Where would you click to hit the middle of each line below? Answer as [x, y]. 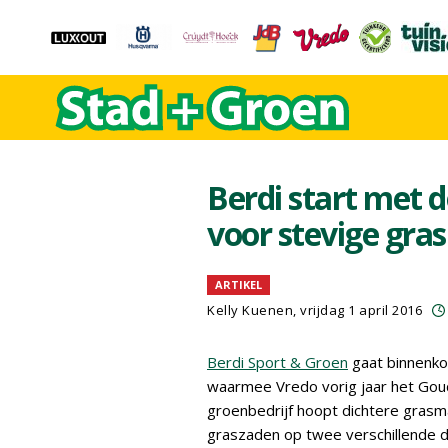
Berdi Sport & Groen [277, 362]
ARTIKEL [238, 284]
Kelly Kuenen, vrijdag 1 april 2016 [314, 310]
